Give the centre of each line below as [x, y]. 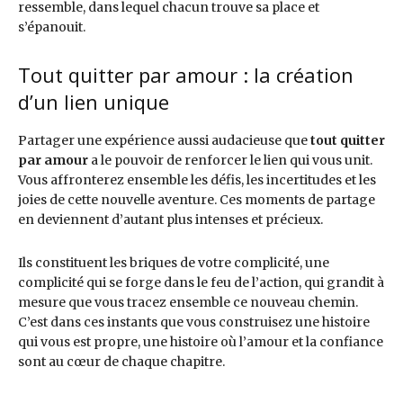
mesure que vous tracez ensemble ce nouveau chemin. [188, 302]
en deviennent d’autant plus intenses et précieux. [170, 219]
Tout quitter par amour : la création [186, 74]
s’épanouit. [52, 27]
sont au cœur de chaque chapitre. [121, 361]
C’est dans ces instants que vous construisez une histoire [194, 322]
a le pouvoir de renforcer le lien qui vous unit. [230, 160]
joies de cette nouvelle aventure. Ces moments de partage [197, 199]
